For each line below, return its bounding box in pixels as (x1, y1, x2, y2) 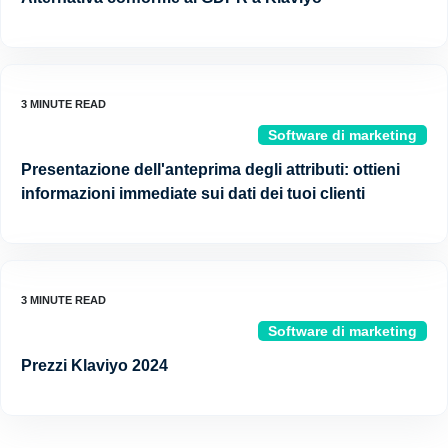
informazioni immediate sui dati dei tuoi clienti (21, 184, 365, 202)
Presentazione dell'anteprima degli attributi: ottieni (21, 160, 400, 178)
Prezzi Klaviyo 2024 (21, 356, 168, 374)
